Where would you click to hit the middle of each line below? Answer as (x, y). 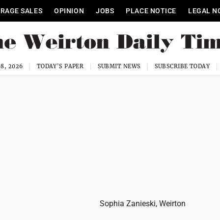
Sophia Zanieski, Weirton (143, 204)
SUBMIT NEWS (119, 66)
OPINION (69, 11)
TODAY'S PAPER (60, 66)
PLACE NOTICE (151, 11)
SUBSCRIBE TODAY (182, 66)
